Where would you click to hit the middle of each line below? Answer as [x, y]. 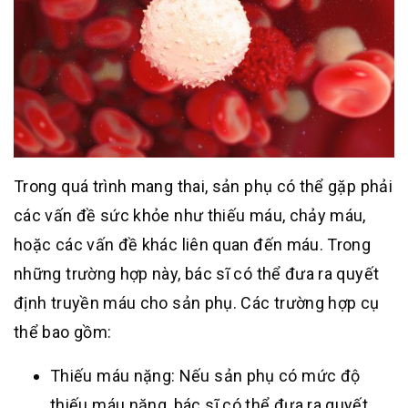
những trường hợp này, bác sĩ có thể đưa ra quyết [197, 273]
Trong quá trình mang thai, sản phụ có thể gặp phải [203, 186]
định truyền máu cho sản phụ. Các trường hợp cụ [197, 302]
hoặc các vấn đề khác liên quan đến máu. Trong [193, 244]
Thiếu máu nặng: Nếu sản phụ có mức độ [205, 375]
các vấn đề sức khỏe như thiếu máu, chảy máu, [190, 215]
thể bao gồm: [63, 331]
